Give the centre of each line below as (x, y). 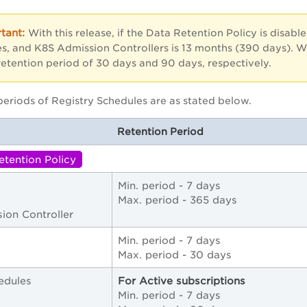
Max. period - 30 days (176, 255)
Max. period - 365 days (179, 200)
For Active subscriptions (182, 281)
